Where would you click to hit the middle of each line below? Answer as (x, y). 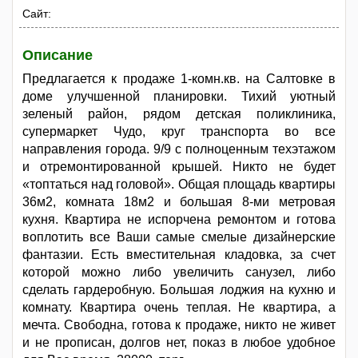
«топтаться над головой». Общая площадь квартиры (179, 185)
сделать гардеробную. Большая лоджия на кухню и (179, 290)
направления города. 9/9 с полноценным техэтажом (179, 149)
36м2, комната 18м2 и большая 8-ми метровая (179, 202)
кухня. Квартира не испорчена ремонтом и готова (179, 220)
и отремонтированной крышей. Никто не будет (179, 167)
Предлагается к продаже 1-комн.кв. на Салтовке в (179, 79)
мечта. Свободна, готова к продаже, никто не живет (179, 325)
